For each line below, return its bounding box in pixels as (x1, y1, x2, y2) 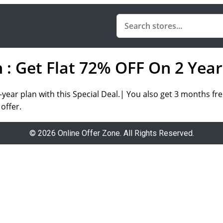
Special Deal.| (73, 88, 126, 100)
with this (37, 88, 73, 100)
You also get (126, 88, 174, 100)
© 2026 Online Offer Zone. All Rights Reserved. (29, 128, 194, 138)
